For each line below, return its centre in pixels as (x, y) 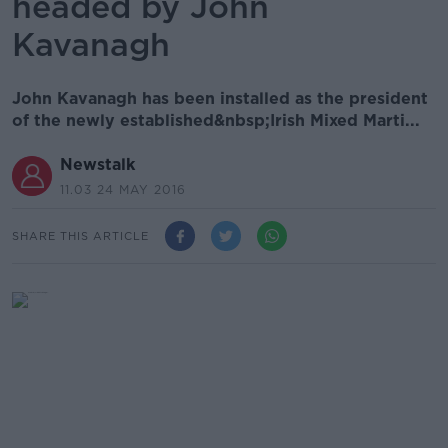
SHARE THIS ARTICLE (80, 235)
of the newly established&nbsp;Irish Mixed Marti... (216, 120)
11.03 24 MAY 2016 (123, 189)
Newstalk (97, 164)
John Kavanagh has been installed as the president (220, 98)
